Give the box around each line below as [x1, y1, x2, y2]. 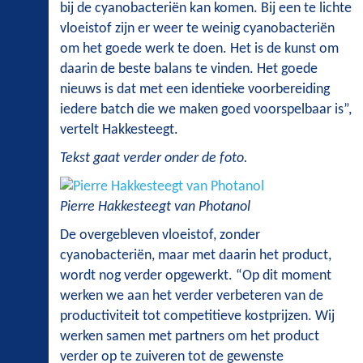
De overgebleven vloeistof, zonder [60, 228, 260, 244]
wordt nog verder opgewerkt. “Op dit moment [60, 268, 331, 284]
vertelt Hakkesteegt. [60, 122, 178, 139]
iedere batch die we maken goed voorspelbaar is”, [60, 102, 352, 118]
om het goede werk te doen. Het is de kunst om [60, 41, 339, 58]
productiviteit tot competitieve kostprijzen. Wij [60, 309, 335, 325]
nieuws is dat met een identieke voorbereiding [60, 82, 330, 98]
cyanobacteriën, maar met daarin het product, [60, 248, 331, 264]
